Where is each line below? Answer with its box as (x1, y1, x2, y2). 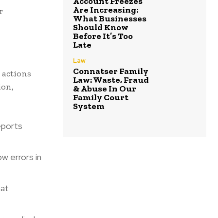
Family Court (73, 92, 128, 103)
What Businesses (73, 13, 146, 24)
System (73, 101, 105, 112)
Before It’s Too (73, 31, 133, 42)
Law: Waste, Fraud (73, 74, 149, 86)
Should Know (73, 22, 128, 33)
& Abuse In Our (73, 83, 136, 94)
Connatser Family (73, 66, 148, 77)
